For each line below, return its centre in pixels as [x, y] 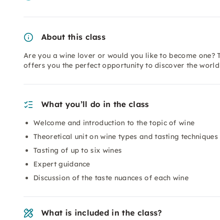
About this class [74, 37]
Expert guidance [62, 164]
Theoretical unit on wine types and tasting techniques [126, 137]
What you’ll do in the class [95, 104]
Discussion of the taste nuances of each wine [111, 178]
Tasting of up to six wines [78, 150]
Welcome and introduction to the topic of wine [114, 123]
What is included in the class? [102, 213]
